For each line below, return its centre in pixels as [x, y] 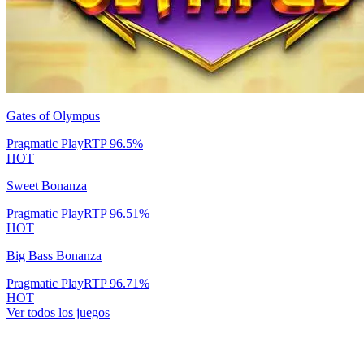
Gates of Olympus [53, 115]
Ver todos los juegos [58, 312]
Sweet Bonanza [47, 185]
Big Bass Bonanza [54, 255]
